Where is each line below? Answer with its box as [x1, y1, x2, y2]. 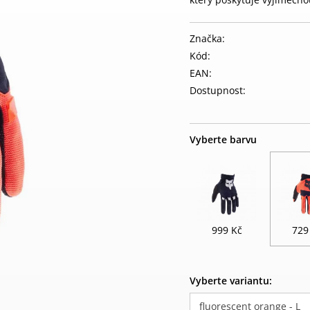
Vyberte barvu [190, 133, 257, 146]
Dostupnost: [190, 84, 246, 97]
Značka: [190, 32, 225, 45]
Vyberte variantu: [190, 274, 272, 287]
